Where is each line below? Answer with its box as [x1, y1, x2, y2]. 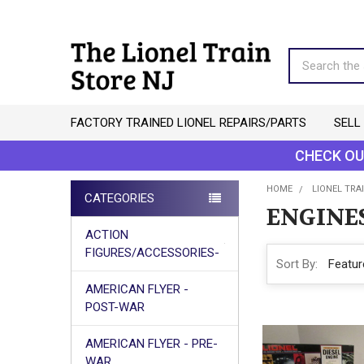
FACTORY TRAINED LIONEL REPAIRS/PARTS [70, 115, 306, 130]
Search [288, 49, 327, 64]
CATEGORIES [84, 190, 154, 206]
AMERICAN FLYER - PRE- [84, 336, 218, 351]
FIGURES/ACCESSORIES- [84, 245, 219, 260]
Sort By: [275, 256, 318, 271]
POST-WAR [84, 299, 145, 314]
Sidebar [70, 207, 134, 228]
